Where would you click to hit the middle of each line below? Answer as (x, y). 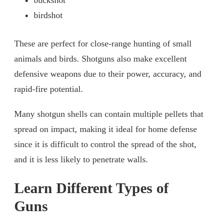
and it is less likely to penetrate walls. (81, 160)
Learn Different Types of (91, 188)
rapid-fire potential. (49, 89)
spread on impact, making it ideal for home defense (106, 129)
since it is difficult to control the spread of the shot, (105, 144)
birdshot (48, 15)
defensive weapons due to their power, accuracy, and (108, 74)
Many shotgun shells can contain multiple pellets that (109, 114)
